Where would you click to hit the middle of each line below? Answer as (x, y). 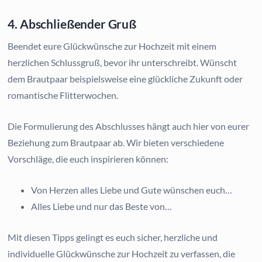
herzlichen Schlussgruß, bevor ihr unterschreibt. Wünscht (123, 62)
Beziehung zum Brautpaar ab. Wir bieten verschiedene (116, 142)
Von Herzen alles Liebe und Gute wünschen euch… (132, 189)
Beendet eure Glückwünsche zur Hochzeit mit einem (112, 46)
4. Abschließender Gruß (72, 23)
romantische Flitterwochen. (63, 95)
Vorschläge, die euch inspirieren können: (88, 158)
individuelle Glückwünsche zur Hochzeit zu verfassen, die (122, 253)
